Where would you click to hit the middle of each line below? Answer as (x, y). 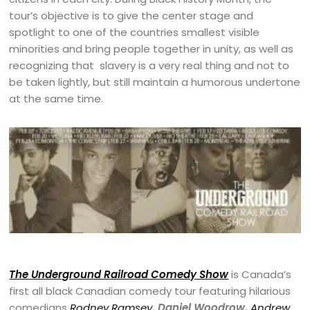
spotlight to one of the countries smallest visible (135, 33)
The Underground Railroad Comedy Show (119, 275)
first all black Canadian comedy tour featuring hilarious (150, 291)
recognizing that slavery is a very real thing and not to (149, 66)
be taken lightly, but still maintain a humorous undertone (155, 82)
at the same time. (56, 99)
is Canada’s (260, 275)
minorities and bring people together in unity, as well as (152, 49)
